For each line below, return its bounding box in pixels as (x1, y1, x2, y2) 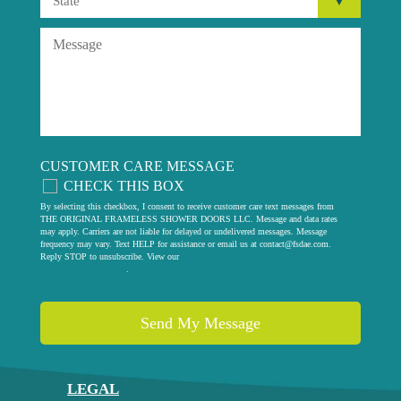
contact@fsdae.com (260, 238, 328, 249)
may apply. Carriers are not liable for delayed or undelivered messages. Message (40, 226, 327, 236)
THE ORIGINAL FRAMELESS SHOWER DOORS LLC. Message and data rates (40, 213, 337, 224)
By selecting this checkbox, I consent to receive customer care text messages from (40, 200, 334, 211)
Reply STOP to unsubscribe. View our (40, 251, 179, 261)
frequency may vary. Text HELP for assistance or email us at (40, 238, 260, 249)
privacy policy (76, 263, 126, 274)
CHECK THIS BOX (64, 177, 184, 193)
